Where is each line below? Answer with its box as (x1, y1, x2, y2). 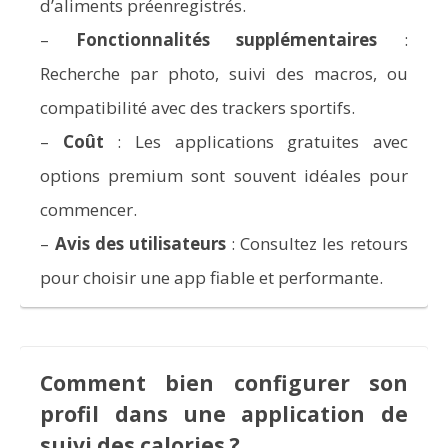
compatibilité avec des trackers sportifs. (40, 95, 356, 119)
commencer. (40, 197, 138, 221)
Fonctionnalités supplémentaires (75, 27, 378, 51)
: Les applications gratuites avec (103, 129, 408, 153)
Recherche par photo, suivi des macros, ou (40, 61, 408, 85)
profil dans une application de (40, 399, 408, 428)
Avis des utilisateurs (54, 231, 226, 255)
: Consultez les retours (225, 231, 408, 255)
